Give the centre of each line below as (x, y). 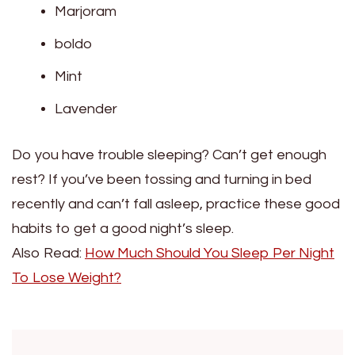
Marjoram (86, 12)
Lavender (86, 109)
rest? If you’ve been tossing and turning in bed (162, 180)
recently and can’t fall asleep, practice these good (176, 204)
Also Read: (48, 254)
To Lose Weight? (67, 278)
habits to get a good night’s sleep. (123, 229)
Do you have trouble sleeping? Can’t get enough (169, 155)
